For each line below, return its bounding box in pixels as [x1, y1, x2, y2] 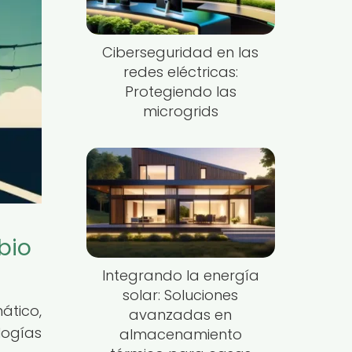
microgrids [142, 101, 218, 121]
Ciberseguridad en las [102, 42, 259, 62]
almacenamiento [119, 324, 242, 344]
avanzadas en [129, 304, 233, 324]
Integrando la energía [101, 265, 259, 285]
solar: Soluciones [123, 284, 239, 305]
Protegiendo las [124, 81, 236, 101]
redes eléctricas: [123, 61, 238, 82]
